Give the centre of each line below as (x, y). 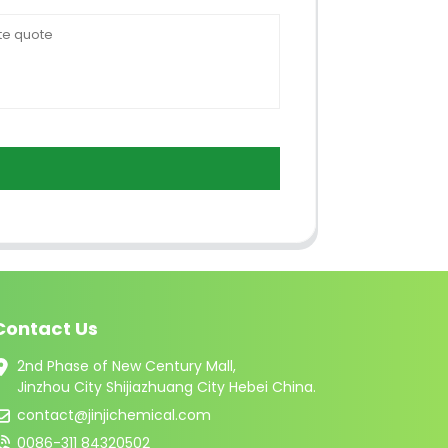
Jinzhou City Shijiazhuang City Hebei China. (166, 387)
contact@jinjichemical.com (113, 415)
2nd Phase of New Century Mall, (126, 366)
